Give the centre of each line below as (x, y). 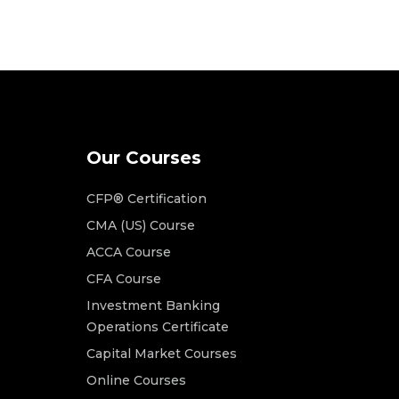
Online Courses (136, 381)
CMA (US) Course (140, 226)
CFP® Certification (146, 199)
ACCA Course (128, 252)
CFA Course (123, 279)
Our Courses (143, 158)
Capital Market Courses (161, 354)
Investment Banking (153, 306)
